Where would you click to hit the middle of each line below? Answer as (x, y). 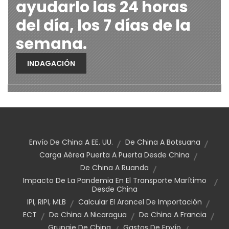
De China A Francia (173, 215)
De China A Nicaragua (88, 215)
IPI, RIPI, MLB (47, 202)
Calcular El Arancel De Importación (140, 202)
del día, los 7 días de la (103, 26)
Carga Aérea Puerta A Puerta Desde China (114, 155)
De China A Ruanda (114, 168)
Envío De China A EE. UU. (71, 142)
